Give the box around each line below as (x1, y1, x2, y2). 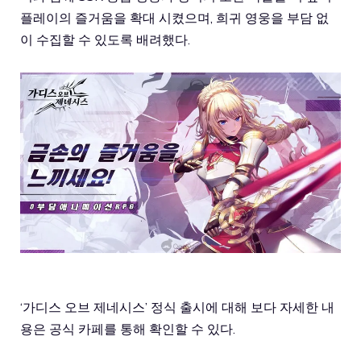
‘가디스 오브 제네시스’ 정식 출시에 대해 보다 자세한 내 (20, 299, 334, 316)
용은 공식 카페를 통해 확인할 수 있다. (20, 321, 239, 338)
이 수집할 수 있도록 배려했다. (20, 31, 190, 48)
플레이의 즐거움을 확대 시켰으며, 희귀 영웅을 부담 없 (20, 10, 329, 27)
